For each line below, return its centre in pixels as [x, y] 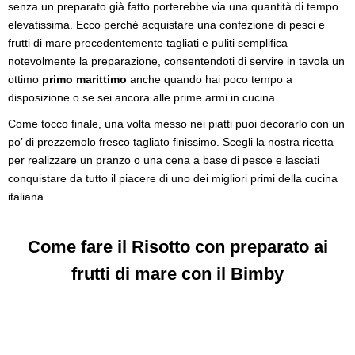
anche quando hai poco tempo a [210, 79]
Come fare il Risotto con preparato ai [177, 246]
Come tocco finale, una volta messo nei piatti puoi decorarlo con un [176, 123]
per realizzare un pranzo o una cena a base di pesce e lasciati [164, 160]
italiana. [27, 196]
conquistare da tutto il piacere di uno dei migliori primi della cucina [173, 178]
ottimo [25, 79]
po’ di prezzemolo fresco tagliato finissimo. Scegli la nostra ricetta [171, 141]
